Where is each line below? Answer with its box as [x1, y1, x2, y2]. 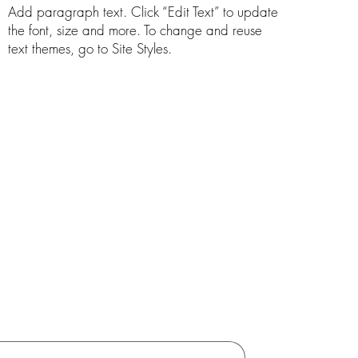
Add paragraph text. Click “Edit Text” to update [7, 2, 278, 22]
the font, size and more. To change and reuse [7, 21, 262, 40]
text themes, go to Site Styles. [7, 39, 172, 58]
